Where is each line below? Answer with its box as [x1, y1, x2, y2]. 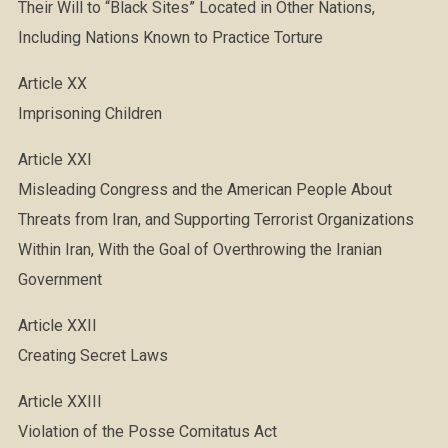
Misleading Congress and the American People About [17, 180, 392, 199]
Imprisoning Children [17, 104, 162, 123]
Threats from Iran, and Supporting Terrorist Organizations [17, 210, 414, 229]
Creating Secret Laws [17, 346, 168, 365]
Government [17, 270, 102, 289]
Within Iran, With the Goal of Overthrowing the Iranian [17, 240, 382, 259]
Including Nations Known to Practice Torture [17, 28, 323, 47]
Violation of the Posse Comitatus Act [17, 422, 277, 441]
